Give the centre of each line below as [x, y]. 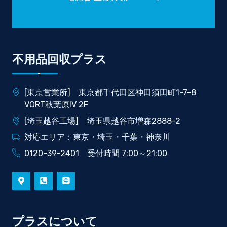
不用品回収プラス [60, 59]
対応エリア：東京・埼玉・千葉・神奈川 [97, 137]
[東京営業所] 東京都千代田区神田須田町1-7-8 [110, 92]
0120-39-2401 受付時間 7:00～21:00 [96, 153]
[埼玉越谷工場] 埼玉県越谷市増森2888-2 [102, 121]
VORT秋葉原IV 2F [56, 104]
